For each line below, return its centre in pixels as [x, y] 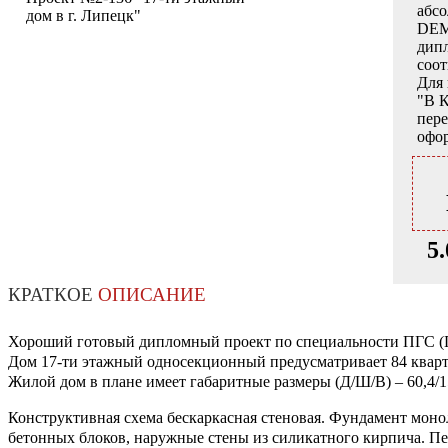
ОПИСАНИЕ [152, 295]
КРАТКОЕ [53, 295]
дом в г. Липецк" [83, 16]
